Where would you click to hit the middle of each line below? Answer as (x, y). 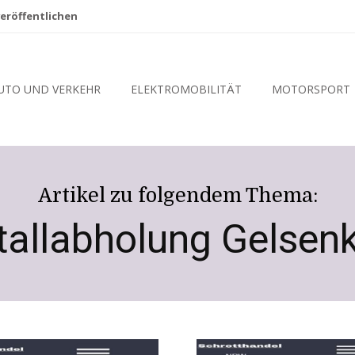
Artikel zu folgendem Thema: (177, 196)
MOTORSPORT (311, 90)
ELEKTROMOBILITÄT (186, 90)
